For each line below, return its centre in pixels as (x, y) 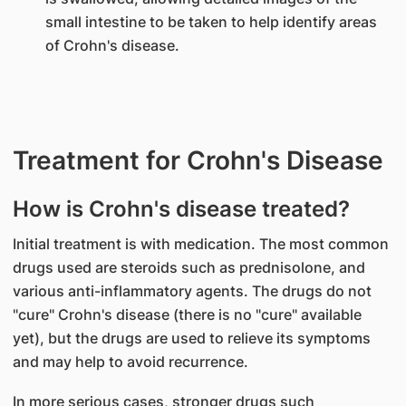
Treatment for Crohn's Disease (198, 160)
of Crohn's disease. (112, 45)
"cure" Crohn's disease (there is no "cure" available (187, 314)
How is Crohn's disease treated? (181, 209)
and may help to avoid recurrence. (130, 362)
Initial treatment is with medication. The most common (200, 244)
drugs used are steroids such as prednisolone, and (188, 267)
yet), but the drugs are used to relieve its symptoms (191, 338)
